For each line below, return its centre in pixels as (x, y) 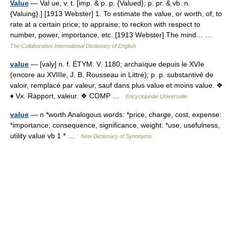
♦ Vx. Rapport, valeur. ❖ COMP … (68, 96)
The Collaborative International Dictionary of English (73, 46)
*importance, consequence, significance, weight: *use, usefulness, (115, 125)
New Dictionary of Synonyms (116, 136)
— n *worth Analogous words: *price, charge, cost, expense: (125, 114)
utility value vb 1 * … (45, 135)
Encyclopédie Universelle (156, 96)
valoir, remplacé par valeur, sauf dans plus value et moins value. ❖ (117, 85)
